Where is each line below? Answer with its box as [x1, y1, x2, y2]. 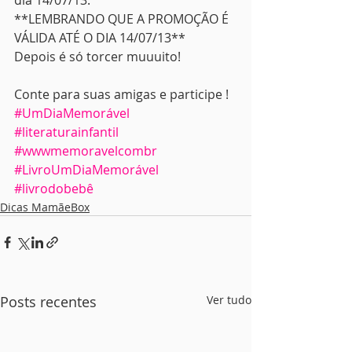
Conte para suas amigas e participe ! [14, 86, 229, 103]
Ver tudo [207, 292, 251, 307]
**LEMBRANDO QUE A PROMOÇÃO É [14, 10, 232, 27]
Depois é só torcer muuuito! [14, 48, 181, 65]
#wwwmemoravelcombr [14, 142, 157, 159]
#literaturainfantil [14, 123, 119, 141]
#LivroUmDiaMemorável [14, 161, 159, 178]
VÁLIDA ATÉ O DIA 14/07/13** [14, 29, 185, 46]
